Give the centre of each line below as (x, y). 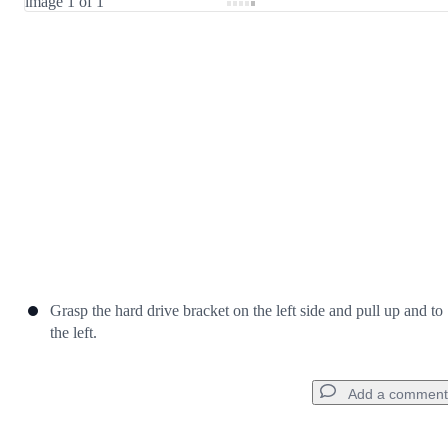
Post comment (375, 79)
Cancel (289, 79)
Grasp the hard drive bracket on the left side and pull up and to (246, 311)
